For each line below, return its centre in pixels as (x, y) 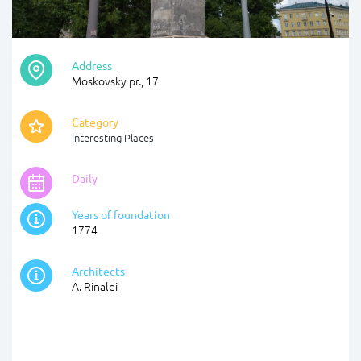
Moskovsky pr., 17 (115, 81)
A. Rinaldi (95, 286)
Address (92, 66)
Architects (98, 271)
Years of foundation (121, 215)
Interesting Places (113, 138)
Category (95, 122)
